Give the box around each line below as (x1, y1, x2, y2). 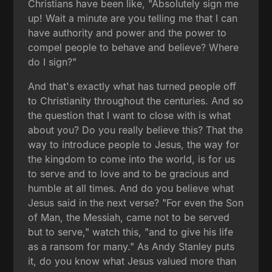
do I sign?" (28, 55, 77, 68)
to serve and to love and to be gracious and (28, 167, 229, 180)
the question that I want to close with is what (28, 109, 231, 121)
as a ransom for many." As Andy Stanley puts (28, 240, 235, 253)
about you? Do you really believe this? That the (28, 123, 243, 136)
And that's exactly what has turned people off (28, 80, 237, 92)
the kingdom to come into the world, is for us (28, 152, 236, 165)
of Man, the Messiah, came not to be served (28, 211, 230, 223)
